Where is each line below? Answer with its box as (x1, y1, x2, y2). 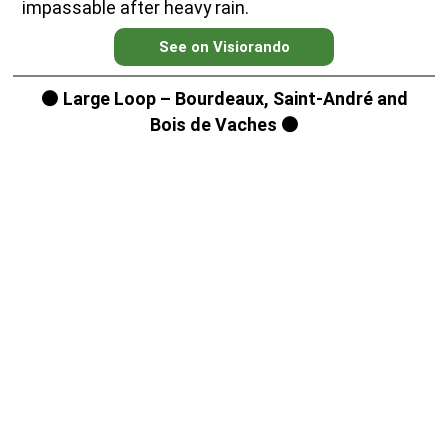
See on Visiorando (158, 37, 290, 56)
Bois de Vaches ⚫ (149, 113, 299, 135)
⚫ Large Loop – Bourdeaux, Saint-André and (40, 87, 408, 109)
